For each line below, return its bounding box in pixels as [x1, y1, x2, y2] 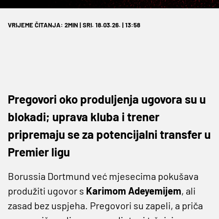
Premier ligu [8, 144, 70, 159]
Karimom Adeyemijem [86, 184, 181, 197]
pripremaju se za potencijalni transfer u [8, 127, 211, 141]
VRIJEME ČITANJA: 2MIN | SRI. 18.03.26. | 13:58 [8, 21, 140, 29]
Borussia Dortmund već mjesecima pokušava [8, 170, 198, 182]
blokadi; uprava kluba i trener [8, 109, 159, 124]
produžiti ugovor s [8, 184, 86, 197]
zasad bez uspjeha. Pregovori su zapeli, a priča [8, 199, 203, 211]
